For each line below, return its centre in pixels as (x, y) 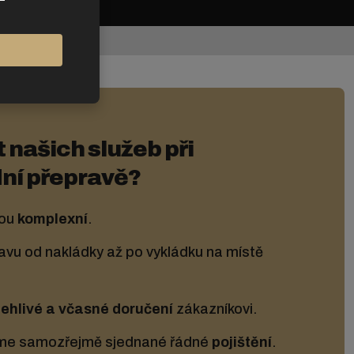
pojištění (242, 343)
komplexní (53, 219)
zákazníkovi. (215, 309)
